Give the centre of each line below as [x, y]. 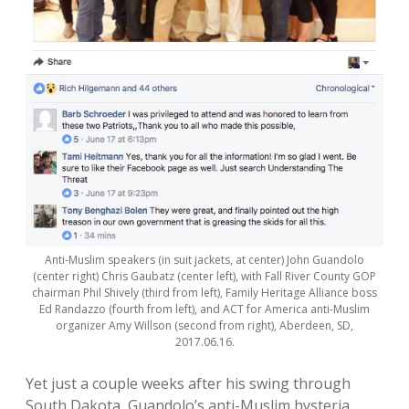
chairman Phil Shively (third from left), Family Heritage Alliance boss [204, 293]
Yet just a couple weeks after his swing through [188, 384]
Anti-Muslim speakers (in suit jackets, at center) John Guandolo [204, 260]
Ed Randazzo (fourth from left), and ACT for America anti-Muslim [204, 309]
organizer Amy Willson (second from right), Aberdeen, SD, [204, 326]
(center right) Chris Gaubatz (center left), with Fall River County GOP [204, 277]
